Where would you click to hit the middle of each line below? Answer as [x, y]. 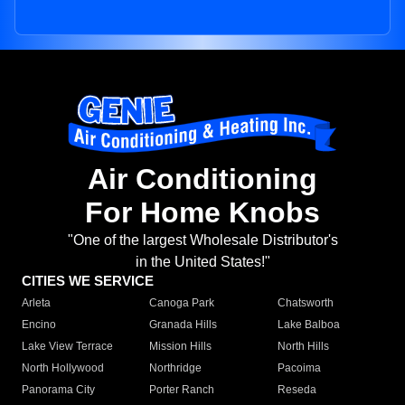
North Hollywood [63, 368]
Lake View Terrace [67, 347]
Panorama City [58, 390]
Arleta [36, 303]
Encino [39, 325]
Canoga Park [182, 303]
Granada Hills [184, 325]
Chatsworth [305, 303]
